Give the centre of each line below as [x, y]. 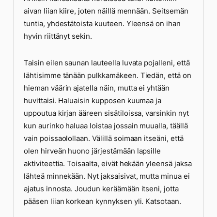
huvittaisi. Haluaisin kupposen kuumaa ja [93, 100]
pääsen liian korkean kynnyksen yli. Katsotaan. [102, 201]
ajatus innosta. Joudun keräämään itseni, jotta [101, 188]
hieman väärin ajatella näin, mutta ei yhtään [97, 88]
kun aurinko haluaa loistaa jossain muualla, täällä [106, 125]
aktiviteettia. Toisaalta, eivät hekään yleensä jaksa [108, 163]
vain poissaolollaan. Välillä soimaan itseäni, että [104, 138]
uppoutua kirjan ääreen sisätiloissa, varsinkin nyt [106, 113]
